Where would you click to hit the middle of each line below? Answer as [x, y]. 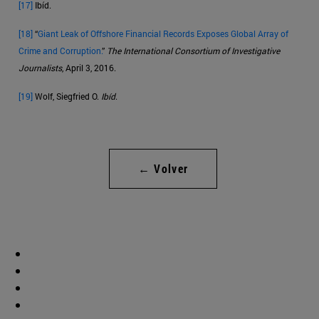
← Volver [163, 169]
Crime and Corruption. [60, 51]
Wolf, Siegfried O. [67, 96]
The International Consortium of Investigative [193, 51]
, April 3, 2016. [90, 68]
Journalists [40, 68]
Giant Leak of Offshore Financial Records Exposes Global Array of [163, 34]
